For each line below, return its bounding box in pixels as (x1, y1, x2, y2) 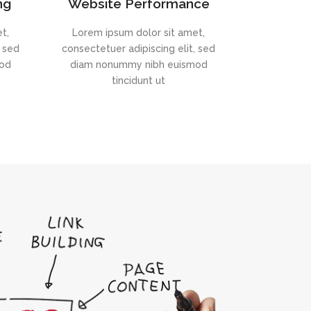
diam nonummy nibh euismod (69, 59, 208, 70)
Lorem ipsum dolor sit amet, (72, 27, 205, 38)
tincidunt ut (112, 75, 166, 86)
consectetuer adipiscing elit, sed (62, 43, 216, 54)
